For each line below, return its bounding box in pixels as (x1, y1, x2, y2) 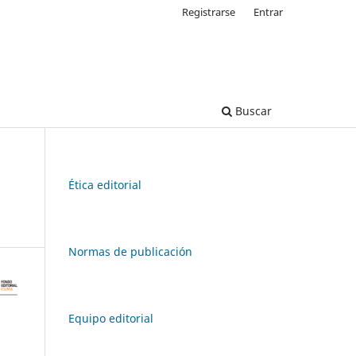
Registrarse (182, 4, 236, 19)
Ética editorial (68, 176, 141, 192)
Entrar (253, 4, 283, 19)
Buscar (232, 103, 272, 118)
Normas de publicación (68, 243, 192, 259)
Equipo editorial (68, 310, 153, 326)
